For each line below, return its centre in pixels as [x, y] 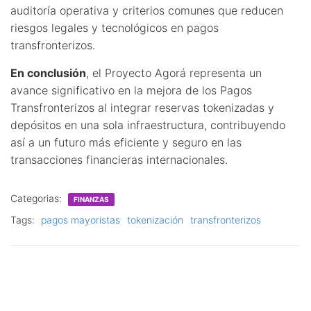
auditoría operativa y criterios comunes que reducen [147, 10]
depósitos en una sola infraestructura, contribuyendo [148, 125]
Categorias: [37, 198]
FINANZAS [91, 199]
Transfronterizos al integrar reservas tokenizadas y [142, 107]
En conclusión [48, 73]
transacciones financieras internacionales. [119, 159]
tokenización [155, 219]
